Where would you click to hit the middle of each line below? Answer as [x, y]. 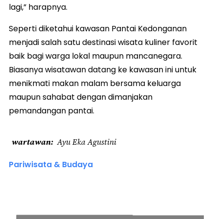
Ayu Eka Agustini [87, 142]
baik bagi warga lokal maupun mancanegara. [96, 56]
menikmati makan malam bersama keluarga [95, 83]
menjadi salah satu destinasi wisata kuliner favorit [103, 42]
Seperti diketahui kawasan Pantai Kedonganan [98, 28]
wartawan [31, 142]
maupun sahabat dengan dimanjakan [81, 97]
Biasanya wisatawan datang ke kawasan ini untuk [103, 69]
